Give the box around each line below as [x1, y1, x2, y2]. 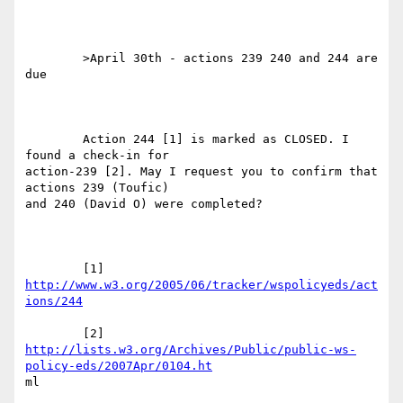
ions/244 [25, 294, 83, 309]
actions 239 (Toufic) [25, 181, 169, 195]
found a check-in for [25, 148, 169, 163]
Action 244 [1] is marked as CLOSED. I [25, 132, 83, 147]
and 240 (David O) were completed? [25, 197, 263, 211]
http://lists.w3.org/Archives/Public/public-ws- [25, 343, 356, 357]
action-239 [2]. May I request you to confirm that [25, 165, 378, 179]
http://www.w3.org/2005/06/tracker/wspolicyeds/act [25, 278, 378, 292]
